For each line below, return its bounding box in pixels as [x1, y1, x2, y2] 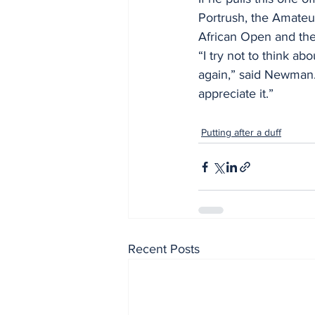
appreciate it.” [198, 86, 274, 101]
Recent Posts [128, 242, 200, 257]
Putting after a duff [201, 127, 281, 139]
